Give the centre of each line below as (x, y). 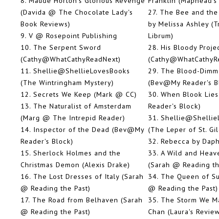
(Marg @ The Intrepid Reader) (73, 118)
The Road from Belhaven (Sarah (88, 200)
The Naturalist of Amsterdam (82, 106)
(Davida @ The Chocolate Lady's (77, 12)
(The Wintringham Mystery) (67, 83)
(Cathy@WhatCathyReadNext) (71, 59)
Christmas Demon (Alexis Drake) (75, 165)
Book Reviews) (45, 24)
